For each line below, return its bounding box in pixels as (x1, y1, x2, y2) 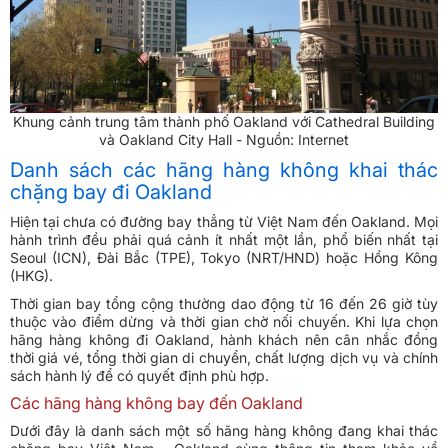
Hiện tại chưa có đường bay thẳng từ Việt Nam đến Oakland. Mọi (10, 213, 438, 231)
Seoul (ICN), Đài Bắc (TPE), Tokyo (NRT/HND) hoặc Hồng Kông (10, 249, 438, 267)
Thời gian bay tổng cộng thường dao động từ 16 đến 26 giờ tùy (10, 295, 438, 313)
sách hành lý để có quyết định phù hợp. (10, 367, 269, 385)
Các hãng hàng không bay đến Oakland (10, 393, 303, 414)
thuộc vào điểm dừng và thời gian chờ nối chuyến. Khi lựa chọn (10, 313, 438, 331)
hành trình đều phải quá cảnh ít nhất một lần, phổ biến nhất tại (10, 231, 438, 249)
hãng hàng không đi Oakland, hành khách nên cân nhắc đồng (10, 331, 438, 349)
